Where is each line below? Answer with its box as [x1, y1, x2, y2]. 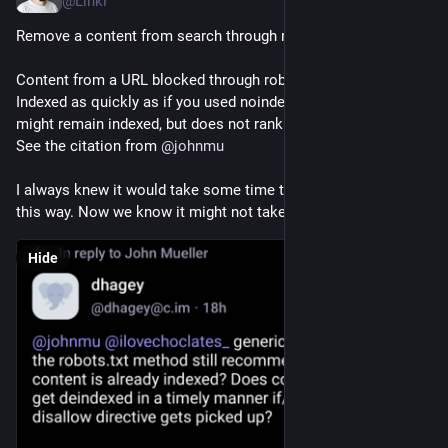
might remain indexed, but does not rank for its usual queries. [16, 115, 425, 134]
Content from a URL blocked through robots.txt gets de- [16, 71, 386, 90]
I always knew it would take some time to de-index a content [16, 181, 419, 200]
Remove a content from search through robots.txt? [16, 27, 353, 46]
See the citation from [16, 137, 161, 156]
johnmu [174, 137, 224, 156]
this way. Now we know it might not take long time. [16, 203, 357, 222]
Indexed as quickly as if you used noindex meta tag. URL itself [16, 93, 428, 112]
